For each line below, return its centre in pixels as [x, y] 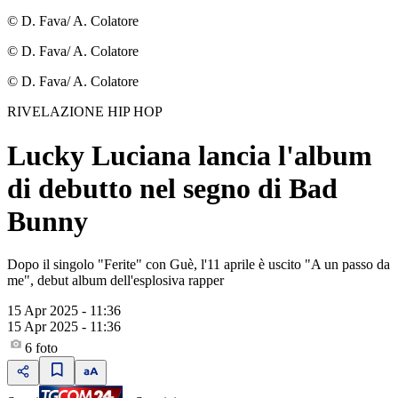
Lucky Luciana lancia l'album [190, 155]
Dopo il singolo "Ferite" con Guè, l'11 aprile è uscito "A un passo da [199, 265]
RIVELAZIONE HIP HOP [85, 112]
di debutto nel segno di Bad [172, 188]
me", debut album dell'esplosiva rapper [115, 281]
